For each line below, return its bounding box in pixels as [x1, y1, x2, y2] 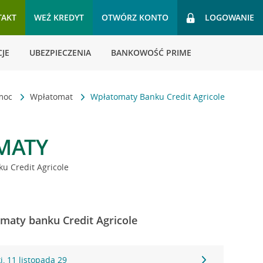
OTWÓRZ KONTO [102, 12, 168, 23]
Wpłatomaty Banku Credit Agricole [90, 91, 225, 102]
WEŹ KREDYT [34, 12, 84, 23]
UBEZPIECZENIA [29, 47, 91, 58]
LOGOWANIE [205, 12, 254, 23]
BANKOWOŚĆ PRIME [111, 47, 191, 58]
